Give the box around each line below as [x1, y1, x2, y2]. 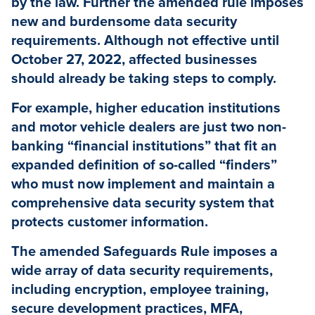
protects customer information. [11, 214, 208, 231]
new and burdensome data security [11, 13, 237, 31]
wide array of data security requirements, [11, 262, 273, 280]
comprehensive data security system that [11, 195, 274, 212]
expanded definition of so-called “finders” [11, 157, 277, 174]
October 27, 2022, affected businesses [11, 51, 257, 69]
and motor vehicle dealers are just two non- [11, 119, 286, 136]
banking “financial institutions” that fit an [11, 138, 277, 155]
